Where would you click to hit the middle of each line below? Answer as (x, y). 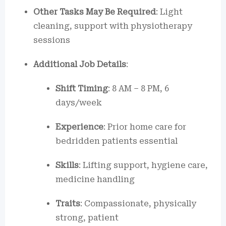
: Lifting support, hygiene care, (143, 165)
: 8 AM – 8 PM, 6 (138, 89)
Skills (67, 165)
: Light (169, 12)
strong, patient (87, 218)
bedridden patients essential (117, 141)
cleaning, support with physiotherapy (113, 26)
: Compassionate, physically (138, 204)
